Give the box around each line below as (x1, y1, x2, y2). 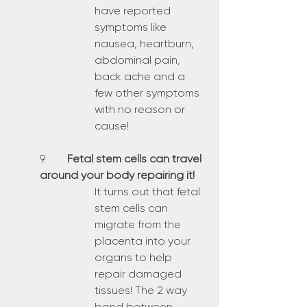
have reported (95, 4, 173, 17)
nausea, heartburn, (95, 37, 197, 50)
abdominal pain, (95, 53, 183, 66)
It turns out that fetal (95, 185, 203, 198)
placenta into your (95, 234, 193, 247)
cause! (95, 119, 129, 132)
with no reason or (95, 103, 188, 116)
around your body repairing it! (40, 169, 195, 182)
